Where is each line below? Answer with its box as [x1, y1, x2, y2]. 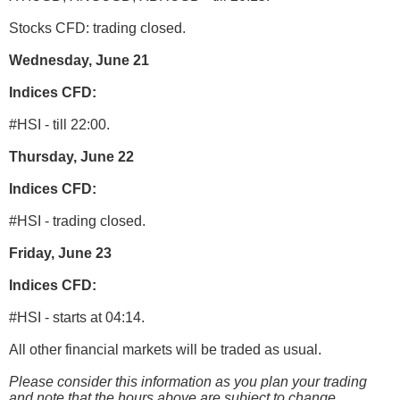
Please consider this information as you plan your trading [9, 374, 367, 390]
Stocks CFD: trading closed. [9, 21, 186, 37]
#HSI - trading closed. [9, 213, 146, 229]
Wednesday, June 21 [9, 53, 149, 69]
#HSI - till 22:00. [9, 117, 110, 133]
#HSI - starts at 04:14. [9, 310, 145, 326]
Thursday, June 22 [9, 149, 134, 165]
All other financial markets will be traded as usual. [9, 342, 321, 358]
